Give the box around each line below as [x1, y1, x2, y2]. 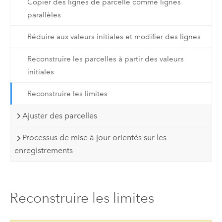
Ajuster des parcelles [22, 111, 98, 120]
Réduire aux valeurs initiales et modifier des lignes [27, 32, 201, 42]
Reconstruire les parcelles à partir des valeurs [27, 54, 184, 63]
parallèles [27, 10, 61, 19]
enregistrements [14, 146, 73, 156]
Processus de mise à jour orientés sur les [22, 133, 167, 143]
